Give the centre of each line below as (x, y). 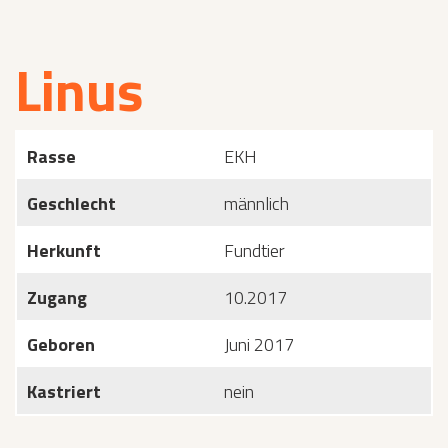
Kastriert (64, 391)
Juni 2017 (259, 344)
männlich (256, 203)
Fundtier (254, 250)
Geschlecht (71, 203)
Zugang (57, 297)
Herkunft (64, 250)
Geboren (61, 344)
